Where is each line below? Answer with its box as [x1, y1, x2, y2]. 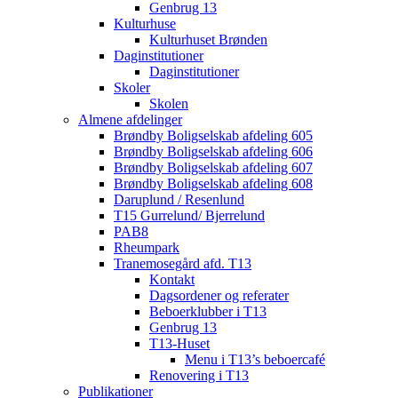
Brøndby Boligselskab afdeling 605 [114, 128, 313, 143]
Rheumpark [114, 240, 179, 255]
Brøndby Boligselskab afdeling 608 [114, 176, 313, 191]
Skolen [149, 96, 188, 111]
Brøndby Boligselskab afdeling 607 [114, 160, 313, 175]
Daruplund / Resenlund [114, 192, 244, 207]
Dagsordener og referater [149, 288, 289, 303]
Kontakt [149, 272, 195, 287]
